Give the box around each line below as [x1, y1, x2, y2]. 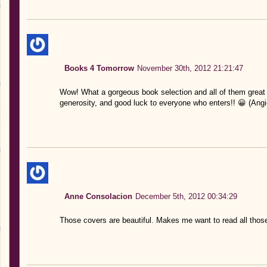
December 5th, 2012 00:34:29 [135, 191, 237, 201]
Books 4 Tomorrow [64, 63, 134, 73]
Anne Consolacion [64, 191, 132, 201]
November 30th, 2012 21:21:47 [136, 63, 243, 73]
